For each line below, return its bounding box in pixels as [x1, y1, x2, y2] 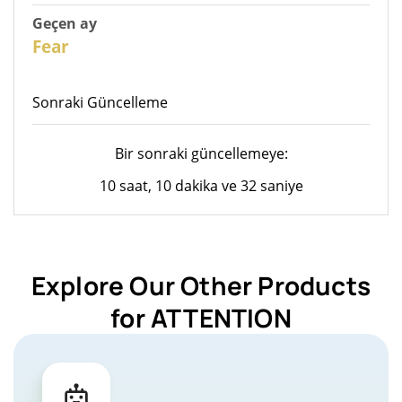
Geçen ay [32, 13, 97, 33]
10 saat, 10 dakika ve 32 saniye [99, 175, 303, 196]
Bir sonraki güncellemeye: [114, 143, 288, 163]
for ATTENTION [110, 300, 292, 335]
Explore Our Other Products [31, 267, 371, 302]
